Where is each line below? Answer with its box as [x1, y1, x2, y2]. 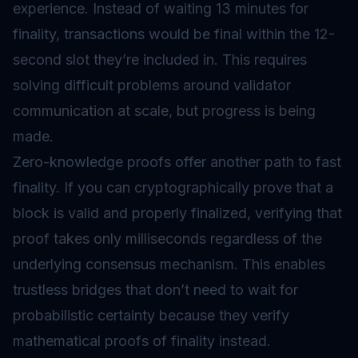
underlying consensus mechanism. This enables [13, 256, 325, 272]
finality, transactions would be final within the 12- [13, 26, 335, 42]
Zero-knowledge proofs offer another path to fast [13, 153, 341, 170]
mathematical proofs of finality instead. [13, 332, 271, 349]
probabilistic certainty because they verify [13, 307, 289, 324]
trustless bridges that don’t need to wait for [13, 281, 298, 298]
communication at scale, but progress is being [13, 102, 316, 119]
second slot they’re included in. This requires [13, 51, 307, 68]
